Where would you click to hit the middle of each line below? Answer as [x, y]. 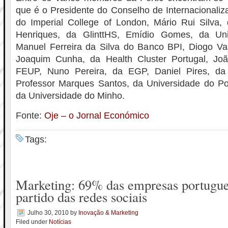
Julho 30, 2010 [48, 213]
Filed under [32, 222]
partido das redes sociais [81, 197]
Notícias [60, 222]
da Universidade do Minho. [70, 96]
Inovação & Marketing [108, 213]
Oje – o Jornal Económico [97, 116]
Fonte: [30, 116]
